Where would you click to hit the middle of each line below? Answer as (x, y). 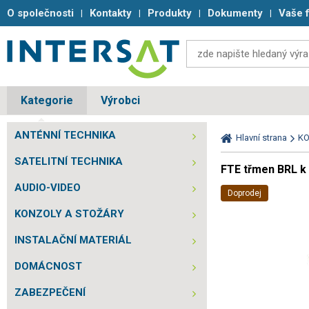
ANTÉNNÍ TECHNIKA (65, 135)
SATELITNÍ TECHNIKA (69, 161)
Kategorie (47, 100)
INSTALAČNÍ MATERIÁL (73, 240)
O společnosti (40, 13)
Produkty (170, 13)
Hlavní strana (261, 138)
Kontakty (111, 13)
